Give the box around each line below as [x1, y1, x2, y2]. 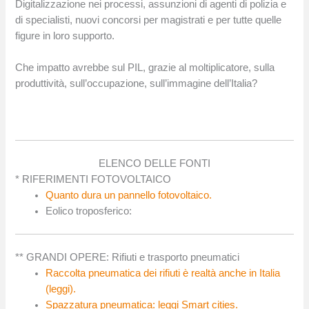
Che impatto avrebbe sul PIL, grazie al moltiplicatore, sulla [15, 61, 275, 73]
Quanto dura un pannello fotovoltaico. [46, 189, 212, 201]
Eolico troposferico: [46, 205, 132, 217]
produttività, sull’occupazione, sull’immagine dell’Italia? [15, 77, 258, 89]
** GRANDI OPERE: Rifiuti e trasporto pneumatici [15, 252, 240, 263]
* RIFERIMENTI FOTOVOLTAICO [15, 173, 172, 185]
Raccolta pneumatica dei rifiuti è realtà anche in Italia [46, 268, 281, 279]
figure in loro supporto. [15, 30, 115, 41]
